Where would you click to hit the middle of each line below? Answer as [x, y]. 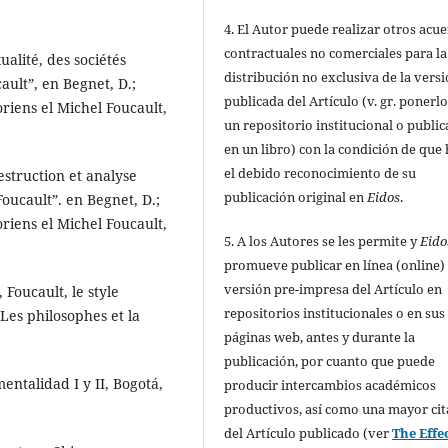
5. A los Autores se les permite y [322, 240]
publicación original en [296, 196]
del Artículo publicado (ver [308, 432]
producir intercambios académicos [330, 384]
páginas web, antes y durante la [320, 336]
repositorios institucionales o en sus [335, 312]
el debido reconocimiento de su [320, 172]
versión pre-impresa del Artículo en [333, 288]
